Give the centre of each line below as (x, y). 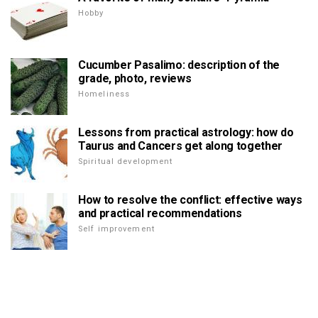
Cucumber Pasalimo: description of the (179, 65)
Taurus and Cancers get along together (181, 146)
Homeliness (104, 94)
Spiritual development (126, 161)
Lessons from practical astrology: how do (186, 132)
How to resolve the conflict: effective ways (190, 199)
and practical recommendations (160, 213)
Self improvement (116, 229)
